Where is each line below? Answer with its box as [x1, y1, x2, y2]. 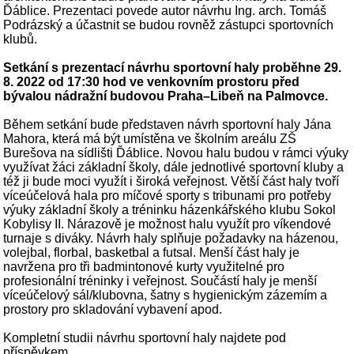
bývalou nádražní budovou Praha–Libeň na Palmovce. [3, 89, 329, 104]
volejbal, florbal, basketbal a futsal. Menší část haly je [3, 246, 300, 260]
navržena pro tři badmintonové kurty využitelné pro [3, 260, 285, 274]
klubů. [3, 32, 41, 47]
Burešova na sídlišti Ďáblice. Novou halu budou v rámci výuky [3, 146, 349, 160]
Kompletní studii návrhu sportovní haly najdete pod [3, 331, 287, 345]
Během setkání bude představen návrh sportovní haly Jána [3, 118, 332, 132]
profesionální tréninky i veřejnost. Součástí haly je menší [3, 274, 318, 288]
